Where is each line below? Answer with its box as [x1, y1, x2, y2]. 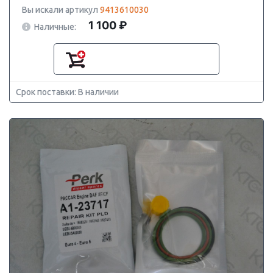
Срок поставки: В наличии [16, 87, 119, 97]
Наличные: [34, 21, 76, 32]
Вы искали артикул [22, 5, 100, 15]
